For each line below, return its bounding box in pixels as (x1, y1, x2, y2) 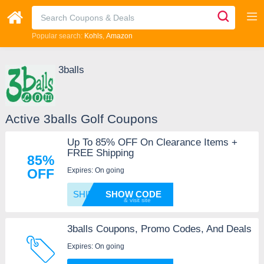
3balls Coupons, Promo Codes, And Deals (67, 223, 252, 235)
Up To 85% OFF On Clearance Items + (67, 136, 237, 148)
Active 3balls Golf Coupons (5, 111, 158, 126)
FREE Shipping (67, 147, 134, 159)
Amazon (105, 32, 133, 40)
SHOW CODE (105, 189, 161, 199)
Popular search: (31, 32, 84, 40)
